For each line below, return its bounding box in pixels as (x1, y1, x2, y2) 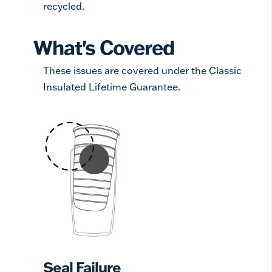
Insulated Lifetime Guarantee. (43, 81, 180, 93)
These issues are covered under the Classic (43, 64, 242, 76)
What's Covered (33, 35, 174, 59)
